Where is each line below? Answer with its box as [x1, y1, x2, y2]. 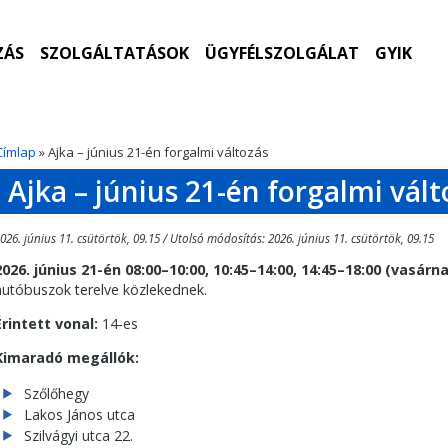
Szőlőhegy [24, 383, 89, 403]
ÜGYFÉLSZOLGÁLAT [204, 42, 359, 64]
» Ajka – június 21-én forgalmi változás [36, 143, 269, 161]
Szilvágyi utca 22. [24, 425, 133, 445]
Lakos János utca [24, 404, 135, 424]
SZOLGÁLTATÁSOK [39, 42, 189, 64]
